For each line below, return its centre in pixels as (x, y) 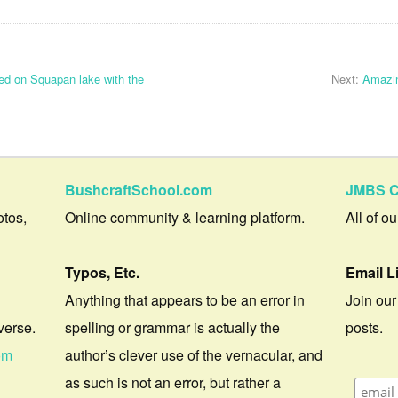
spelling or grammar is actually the (173, 327)
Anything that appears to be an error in (185, 299)
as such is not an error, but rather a (173, 382)
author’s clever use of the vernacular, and (194, 354)
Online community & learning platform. (185, 217)
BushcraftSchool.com (139, 189)
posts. (365, 327)
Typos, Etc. (103, 272)
